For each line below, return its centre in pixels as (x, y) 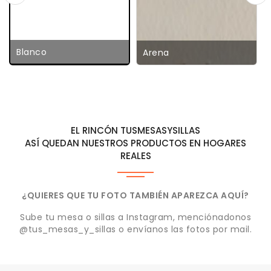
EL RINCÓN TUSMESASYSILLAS (135, 131)
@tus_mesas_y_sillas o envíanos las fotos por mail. (135, 230)
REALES (135, 156)
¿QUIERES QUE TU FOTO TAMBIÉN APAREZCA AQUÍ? (135, 196)
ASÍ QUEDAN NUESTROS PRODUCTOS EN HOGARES (135, 143)
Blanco (31, 52)
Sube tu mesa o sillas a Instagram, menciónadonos (135, 217)
